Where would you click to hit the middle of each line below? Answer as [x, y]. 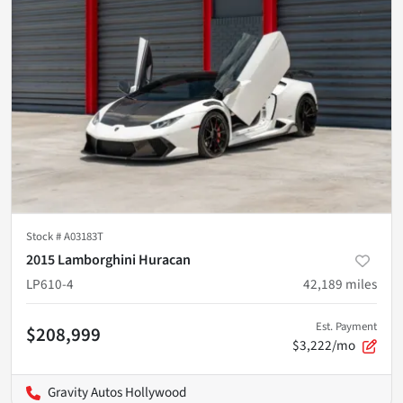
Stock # [45, 236]
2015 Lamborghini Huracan [108, 260]
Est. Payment [346, 326]
